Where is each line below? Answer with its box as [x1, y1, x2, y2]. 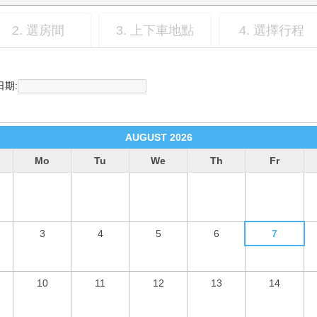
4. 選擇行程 [239, 23, 304, 38]
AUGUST [125, 131, 167, 143]
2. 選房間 [12, 23, 64, 38]
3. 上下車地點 [116, 23, 194, 38]
